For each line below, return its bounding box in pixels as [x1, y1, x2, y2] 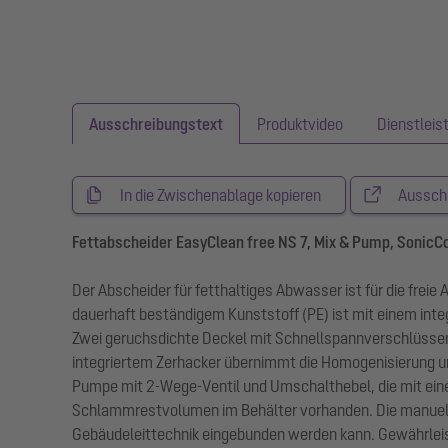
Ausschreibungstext [89, 115, 223, 133]
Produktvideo [257, 115, 343, 133]
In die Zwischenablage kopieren [120, 186, 321, 204]
